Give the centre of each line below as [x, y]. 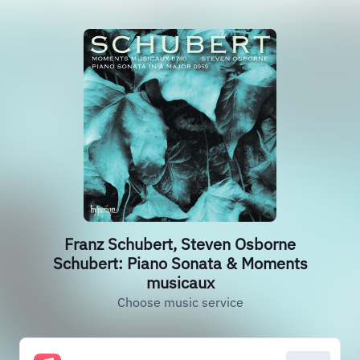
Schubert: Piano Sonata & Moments [180, 263]
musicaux [180, 282]
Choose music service [180, 302]
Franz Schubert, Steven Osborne [180, 244]
